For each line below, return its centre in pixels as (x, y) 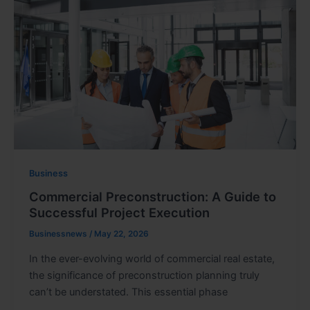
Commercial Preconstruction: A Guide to (152, 197)
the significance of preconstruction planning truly (144, 275)
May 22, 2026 (121, 234)
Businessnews (59, 234)
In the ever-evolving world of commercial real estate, (152, 258)
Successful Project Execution (119, 213)
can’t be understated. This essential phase (128, 292)
